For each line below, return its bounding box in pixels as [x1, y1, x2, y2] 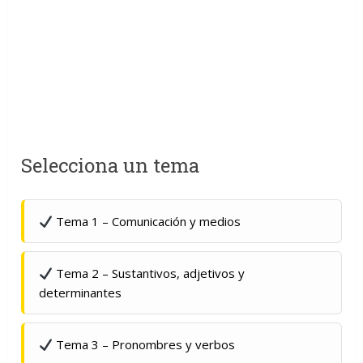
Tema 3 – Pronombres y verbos [53, 336, 236, 352]
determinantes [39, 284, 122, 301]
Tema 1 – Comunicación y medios [53, 213, 241, 229]
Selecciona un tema [21, 152, 200, 178]
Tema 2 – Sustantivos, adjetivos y [53, 265, 246, 281]
